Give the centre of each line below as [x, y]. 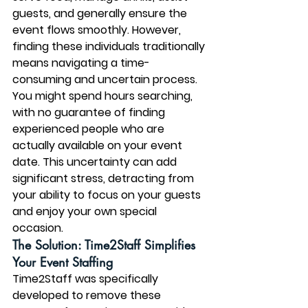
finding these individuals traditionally [110, 46]
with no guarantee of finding [90, 112]
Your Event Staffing [63, 262]
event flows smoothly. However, [98, 30]
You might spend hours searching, [104, 96]
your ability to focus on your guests [108, 195]
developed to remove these [88, 295]
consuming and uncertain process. [106, 79]
